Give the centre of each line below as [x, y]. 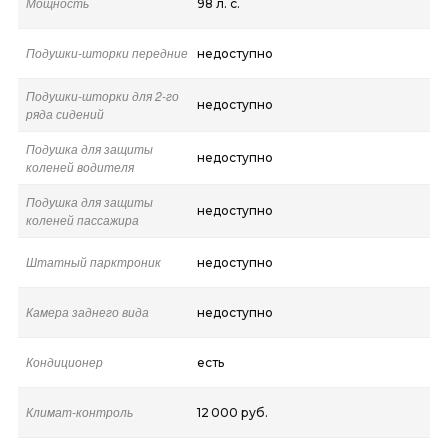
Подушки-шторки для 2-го [102, 95]
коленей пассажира [82, 219]
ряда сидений [64, 113]
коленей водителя [79, 166]
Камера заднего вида [87, 311]
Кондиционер [64, 361]
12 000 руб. [232, 412]
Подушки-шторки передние [106, 52]
